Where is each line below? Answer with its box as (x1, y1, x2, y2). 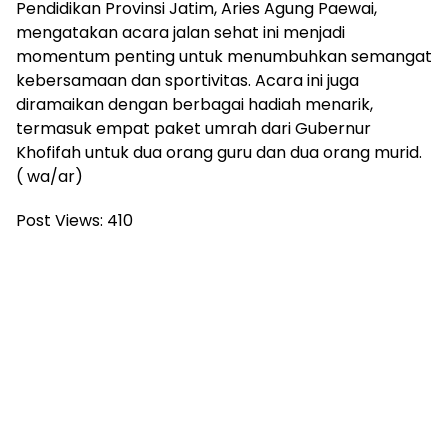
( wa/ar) (16, 164, 83, 188)
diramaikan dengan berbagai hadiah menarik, (16, 92, 373, 116)
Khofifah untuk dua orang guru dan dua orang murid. (16, 140, 422, 164)
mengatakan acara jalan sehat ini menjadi (16, 20, 345, 44)
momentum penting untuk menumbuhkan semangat (16, 44, 432, 68)
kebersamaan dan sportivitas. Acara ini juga (16, 68, 359, 92)
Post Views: (16, 208, 103, 232)
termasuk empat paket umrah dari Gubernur (16, 116, 371, 140)
